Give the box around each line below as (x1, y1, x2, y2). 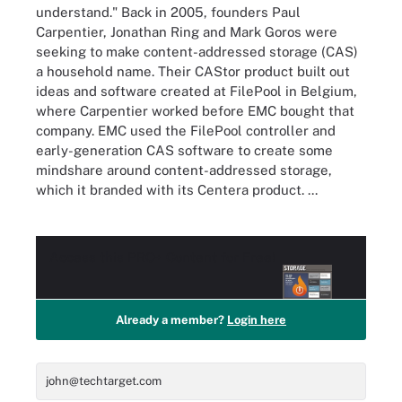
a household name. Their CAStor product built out (36, 63, 350, 79)
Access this (49, 249, 127, 265)
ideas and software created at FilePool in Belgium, (36, 83, 357, 99)
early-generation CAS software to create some (36, 142, 333, 158)
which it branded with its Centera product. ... (36, 181, 318, 197)
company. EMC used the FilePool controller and (36, 122, 336, 138)
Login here (227, 312, 286, 327)
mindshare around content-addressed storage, (36, 162, 332, 178)
